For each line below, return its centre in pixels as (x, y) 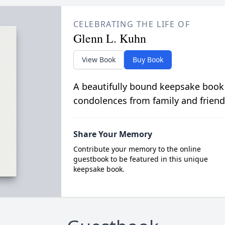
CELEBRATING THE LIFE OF (132, 24)
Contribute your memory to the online (137, 149)
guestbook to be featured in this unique (140, 159)
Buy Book (148, 60)
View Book (98, 60)
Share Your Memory (113, 134)
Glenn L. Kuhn (109, 38)
